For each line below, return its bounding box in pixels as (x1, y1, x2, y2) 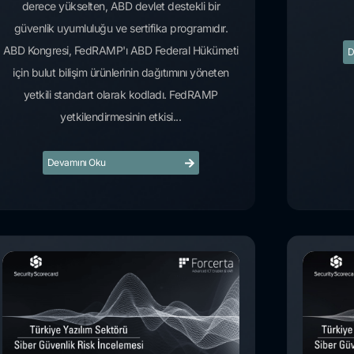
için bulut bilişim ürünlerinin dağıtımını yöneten (13, 66, 229, 80)
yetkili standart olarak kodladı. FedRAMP (23, 88, 218, 102)
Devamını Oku (47, 156, 106, 169)
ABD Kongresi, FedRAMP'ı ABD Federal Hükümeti (2, 43, 239, 58)
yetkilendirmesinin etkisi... (60, 110, 182, 124)
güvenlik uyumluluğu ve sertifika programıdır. (13, 21, 228, 36)
